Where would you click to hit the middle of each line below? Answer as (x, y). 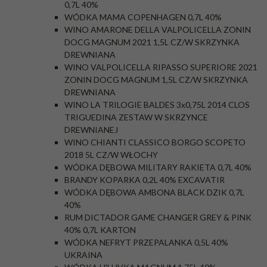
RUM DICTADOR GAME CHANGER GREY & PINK (158, 217)
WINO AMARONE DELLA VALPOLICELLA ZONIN (158, 30)
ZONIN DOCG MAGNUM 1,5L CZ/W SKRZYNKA (156, 80)
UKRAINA (83, 255)
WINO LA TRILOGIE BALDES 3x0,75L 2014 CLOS (157, 105)
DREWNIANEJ (91, 130)
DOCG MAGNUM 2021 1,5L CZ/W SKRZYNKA (152, 42)
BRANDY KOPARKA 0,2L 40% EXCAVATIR (145, 180)
